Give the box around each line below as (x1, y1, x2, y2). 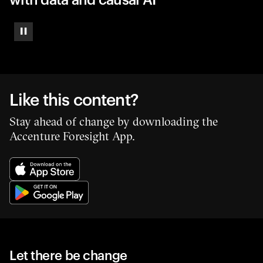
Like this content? (9, 87, 139, 109)
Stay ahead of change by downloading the (9, 113, 218, 129)
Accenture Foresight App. (9, 128, 135, 143)
